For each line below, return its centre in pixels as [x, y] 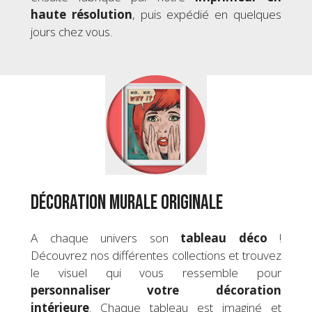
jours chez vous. [71, 32]
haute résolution [81, 15]
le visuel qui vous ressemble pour [156, 272]
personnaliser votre [105, 290]
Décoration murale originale [127, 203]
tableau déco [224, 237]
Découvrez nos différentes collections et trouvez [156, 255]
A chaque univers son [106, 237]
